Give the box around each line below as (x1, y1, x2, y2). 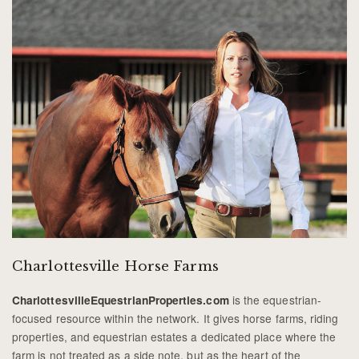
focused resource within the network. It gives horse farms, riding (12, 309, 339, 326)
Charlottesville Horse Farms (12, 257, 219, 275)
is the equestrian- (228, 291, 321, 308)
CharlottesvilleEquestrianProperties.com (12, 292, 229, 308)
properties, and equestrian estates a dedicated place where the (12, 328, 337, 345)
